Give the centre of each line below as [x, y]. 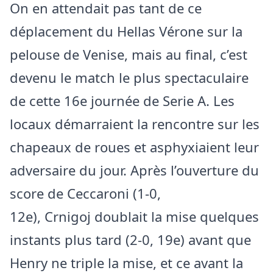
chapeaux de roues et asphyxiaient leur [134, 147]
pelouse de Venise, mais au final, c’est [129, 54]
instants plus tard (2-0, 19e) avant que [130, 239]
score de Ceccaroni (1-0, [85, 193]
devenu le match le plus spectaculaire [129, 77]
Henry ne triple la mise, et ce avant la [126, 262]
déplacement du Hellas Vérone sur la [126, 31]
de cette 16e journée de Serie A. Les [122, 100]
